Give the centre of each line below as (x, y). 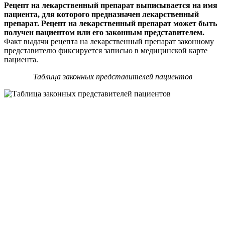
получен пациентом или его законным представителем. (104, 33)
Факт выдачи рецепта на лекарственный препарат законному (109, 42)
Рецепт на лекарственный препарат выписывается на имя (111, 6)
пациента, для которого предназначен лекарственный (101, 15)
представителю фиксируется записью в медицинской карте (106, 51)
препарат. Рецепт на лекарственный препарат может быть (110, 24)
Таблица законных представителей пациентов (113, 77)
